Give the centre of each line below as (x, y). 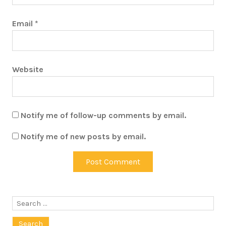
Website (28, 69)
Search (24, 202)
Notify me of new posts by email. (83, 136)
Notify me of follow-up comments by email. (103, 115)
